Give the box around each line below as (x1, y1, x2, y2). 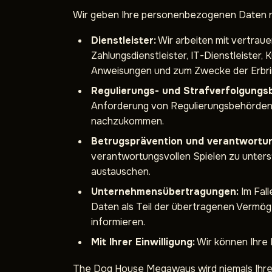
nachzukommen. (91, 115, 164, 127)
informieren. (91, 216, 145, 228)
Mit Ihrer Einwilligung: (91, 236, 195, 248)
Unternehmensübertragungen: (91, 185, 239, 198)
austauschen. (91, 165, 151, 178)
